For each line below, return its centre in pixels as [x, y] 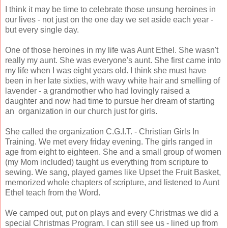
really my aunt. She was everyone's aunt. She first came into [113, 60]
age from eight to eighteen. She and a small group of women [113, 152]
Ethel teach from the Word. [53, 192]
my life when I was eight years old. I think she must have [106, 70]
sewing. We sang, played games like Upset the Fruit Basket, [113, 172]
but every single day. [42, 30]
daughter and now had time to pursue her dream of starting [110, 101]
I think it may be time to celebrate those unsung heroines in [110, 9]
